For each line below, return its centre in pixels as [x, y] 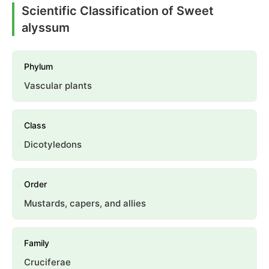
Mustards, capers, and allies [85, 204]
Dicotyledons [53, 145]
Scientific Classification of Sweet [118, 11]
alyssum [46, 28]
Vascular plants [58, 86]
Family [37, 243]
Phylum [38, 67]
